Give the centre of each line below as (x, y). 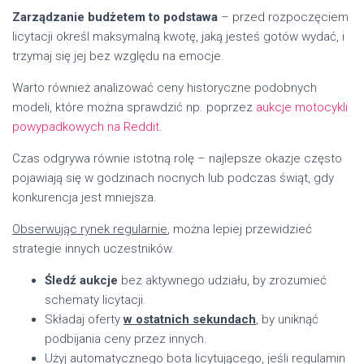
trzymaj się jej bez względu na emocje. (118, 56)
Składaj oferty (84, 319)
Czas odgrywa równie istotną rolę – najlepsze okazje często (177, 158)
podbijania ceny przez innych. (126, 338)
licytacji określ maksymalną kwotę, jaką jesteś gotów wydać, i (178, 36)
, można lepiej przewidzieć (240, 229)
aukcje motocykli (302, 107)
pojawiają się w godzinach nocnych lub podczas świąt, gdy (173, 178)
